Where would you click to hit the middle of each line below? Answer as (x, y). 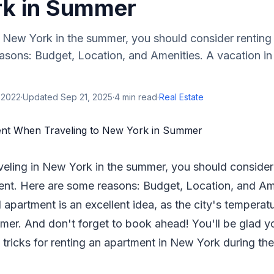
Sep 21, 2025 (87, 97)
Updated (42, 97)
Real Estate (181, 97)
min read (139, 97)
